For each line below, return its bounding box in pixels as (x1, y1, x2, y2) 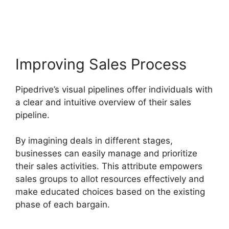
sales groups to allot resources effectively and (15, 174, 204, 185)
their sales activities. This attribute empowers (15, 161, 202, 172)
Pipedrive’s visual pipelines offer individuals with (15, 84, 213, 95)
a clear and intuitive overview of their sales (15, 97, 191, 107)
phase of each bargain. (15, 199, 110, 210)
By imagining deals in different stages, (15, 135, 173, 146)
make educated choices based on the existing (15, 187, 205, 197)
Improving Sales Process (15, 55, 187, 73)
